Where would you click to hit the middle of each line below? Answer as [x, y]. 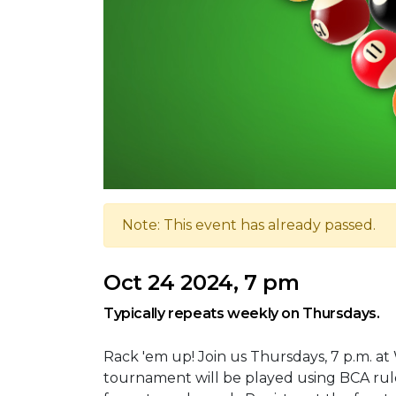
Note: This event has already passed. [249, 225]
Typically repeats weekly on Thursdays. [242, 313]
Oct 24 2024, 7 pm [202, 282]
